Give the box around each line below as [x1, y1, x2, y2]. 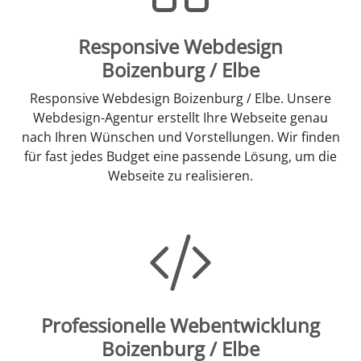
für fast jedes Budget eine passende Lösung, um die [24, 147, 337, 166]
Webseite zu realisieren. [108, 167, 253, 185]
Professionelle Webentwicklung [41, 312, 320, 339]
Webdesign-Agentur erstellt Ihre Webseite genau [33, 109, 328, 127]
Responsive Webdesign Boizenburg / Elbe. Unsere [30, 89, 331, 108]
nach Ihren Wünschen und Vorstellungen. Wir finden [21, 128, 340, 147]
